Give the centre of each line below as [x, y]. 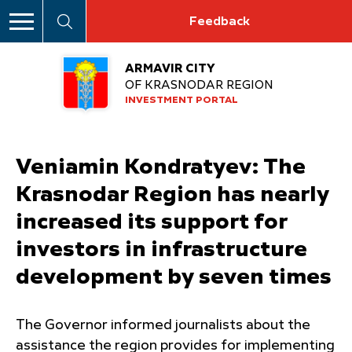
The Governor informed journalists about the [163, 325]
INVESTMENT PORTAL [181, 101]
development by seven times [174, 277]
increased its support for [152, 222]
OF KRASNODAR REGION [199, 86]
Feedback [219, 22]
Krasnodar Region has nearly [172, 194]
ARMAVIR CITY [170, 69]
